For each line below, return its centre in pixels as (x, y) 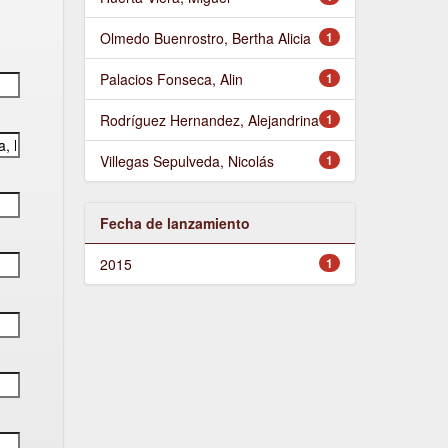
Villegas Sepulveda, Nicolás (186, 160)
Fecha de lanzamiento (174, 222)
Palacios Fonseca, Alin (171, 78)
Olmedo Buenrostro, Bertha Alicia (205, 37)
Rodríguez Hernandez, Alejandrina (209, 119)
